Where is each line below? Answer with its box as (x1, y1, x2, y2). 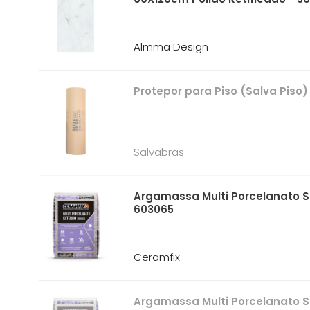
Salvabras (134, 145, 185, 159)
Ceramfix (134, 250, 181, 264)
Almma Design (134, 39, 209, 54)
